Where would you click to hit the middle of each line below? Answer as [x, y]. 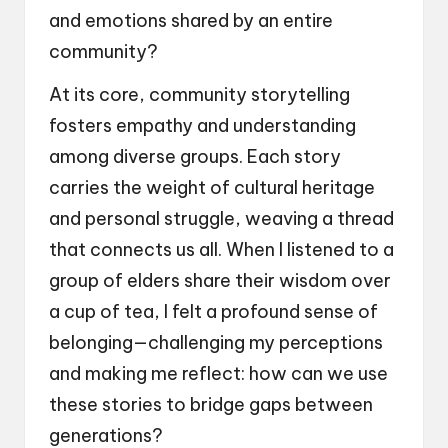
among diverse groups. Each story [195, 157]
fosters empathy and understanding [202, 126]
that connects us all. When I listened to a [221, 250]
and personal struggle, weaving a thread [221, 219]
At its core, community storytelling [199, 95]
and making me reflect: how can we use [218, 374]
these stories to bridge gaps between [211, 405]
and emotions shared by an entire [191, 21]
